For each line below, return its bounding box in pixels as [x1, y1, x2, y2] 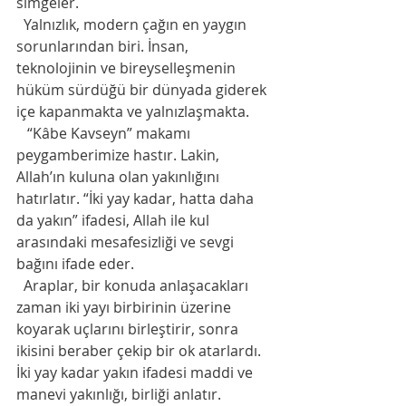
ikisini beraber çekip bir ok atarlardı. [16, 341, 265, 362]
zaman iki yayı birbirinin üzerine [16, 297, 235, 318]
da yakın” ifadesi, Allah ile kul [16, 210, 213, 231]
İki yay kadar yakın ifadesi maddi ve [16, 362, 256, 383]
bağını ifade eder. [16, 254, 134, 275]
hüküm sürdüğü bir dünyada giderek [16, 80, 270, 101]
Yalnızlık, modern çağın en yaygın [16, 14, 250, 35]
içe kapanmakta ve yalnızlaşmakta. [16, 101, 249, 122]
